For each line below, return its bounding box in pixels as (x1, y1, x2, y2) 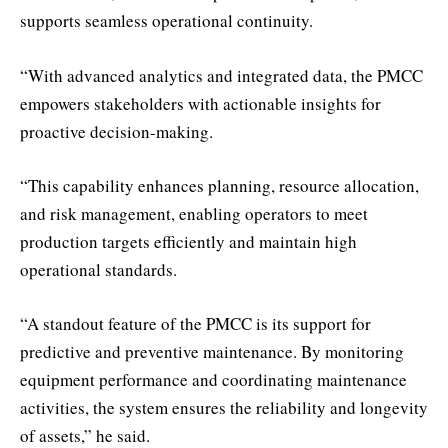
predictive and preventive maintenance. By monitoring (20, 339, 404, 363)
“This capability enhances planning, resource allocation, (20, 173, 419, 197)
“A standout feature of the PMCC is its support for (20, 311, 371, 335)
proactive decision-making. (20, 119, 213, 143)
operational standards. (20, 257, 177, 281)
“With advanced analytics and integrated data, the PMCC (20, 63, 423, 87)
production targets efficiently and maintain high (20, 229, 357, 253)
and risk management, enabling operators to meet (20, 201, 368, 225)
